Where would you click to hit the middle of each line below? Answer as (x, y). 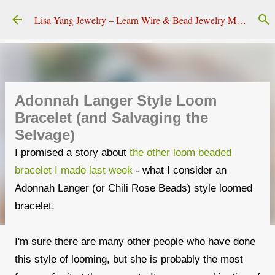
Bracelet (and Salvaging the (111, 118)
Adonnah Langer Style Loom (116, 100)
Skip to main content (141, 15)
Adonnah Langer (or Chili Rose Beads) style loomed (134, 188)
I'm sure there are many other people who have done (135, 242)
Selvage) (45, 135)
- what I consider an (180, 170)
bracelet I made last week (74, 170)
